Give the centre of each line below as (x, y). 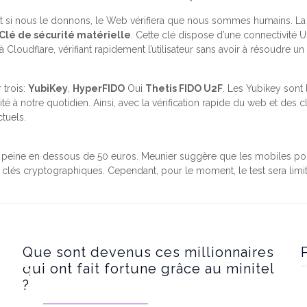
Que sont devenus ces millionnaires (148, 252)
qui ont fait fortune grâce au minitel (148, 269)
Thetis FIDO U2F (184, 88)
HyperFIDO (99, 88)
